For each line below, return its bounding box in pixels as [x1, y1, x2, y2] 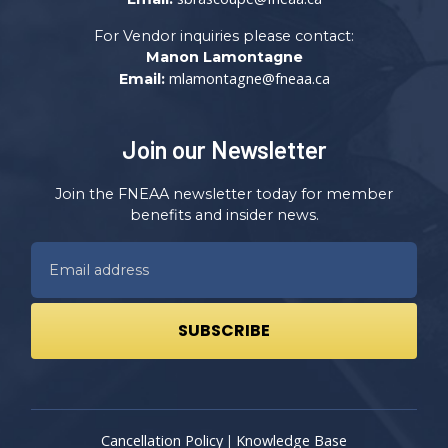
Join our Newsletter [121, 135, 327, 164]
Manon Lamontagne [145, 48, 303, 66]
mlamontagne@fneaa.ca [168, 69, 330, 88]
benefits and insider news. [129, 206, 319, 224]
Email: [118, 70, 165, 88]
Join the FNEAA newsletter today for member [55, 185, 393, 203]
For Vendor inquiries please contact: [94, 27, 354, 45]
